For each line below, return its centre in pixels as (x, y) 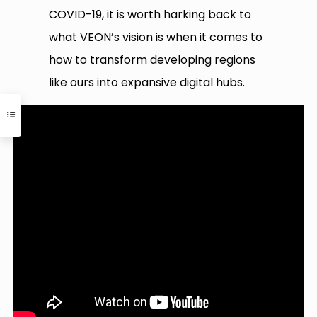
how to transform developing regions (152, 60)
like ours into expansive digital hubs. (147, 83)
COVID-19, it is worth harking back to (150, 15)
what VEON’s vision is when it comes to (156, 38)
